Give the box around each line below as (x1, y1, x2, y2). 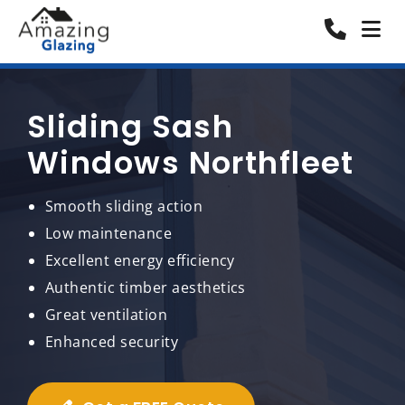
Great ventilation (45, 305, 168, 325)
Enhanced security (45, 332, 179, 352)
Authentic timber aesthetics (45, 278, 246, 297)
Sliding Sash (27, 105, 234, 148)
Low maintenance (45, 223, 173, 243)
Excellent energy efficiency (45, 250, 235, 270)
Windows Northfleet (27, 141, 354, 184)
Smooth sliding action (45, 196, 203, 216)
